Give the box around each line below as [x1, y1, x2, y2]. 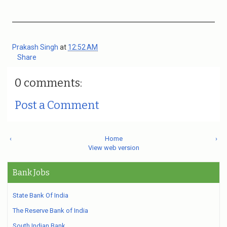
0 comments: [15, 76, 82, 90]
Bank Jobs [13, 168, 50, 177]
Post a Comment [15, 98, 99, 112]
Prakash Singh [12, 43, 60, 51]
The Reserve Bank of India [13, 207, 88, 214]
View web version [88, 144, 139, 152]
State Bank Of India [13, 192, 68, 199]
